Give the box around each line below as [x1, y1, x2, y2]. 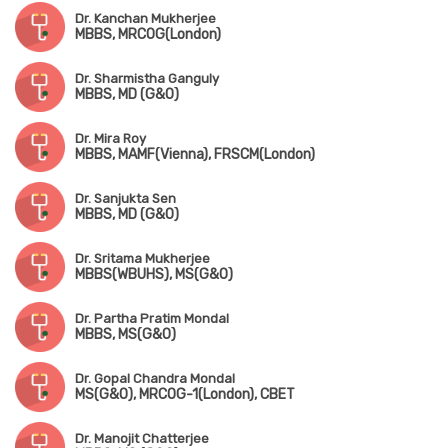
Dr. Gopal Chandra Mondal [75, 371, 235, 387]
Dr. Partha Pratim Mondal [75, 311, 229, 327]
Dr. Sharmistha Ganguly [75, 71, 219, 87]
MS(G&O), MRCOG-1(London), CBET [75, 386, 295, 404]
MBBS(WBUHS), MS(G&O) [75, 266, 233, 284]
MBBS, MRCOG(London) [75, 26, 221, 44]
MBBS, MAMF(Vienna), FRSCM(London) [75, 146, 315, 164]
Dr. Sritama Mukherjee [75, 251, 210, 267]
